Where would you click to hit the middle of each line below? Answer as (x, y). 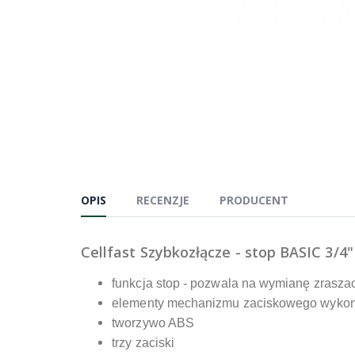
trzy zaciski (143, 343)
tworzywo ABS (153, 323)
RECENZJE (163, 200)
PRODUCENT (254, 200)
